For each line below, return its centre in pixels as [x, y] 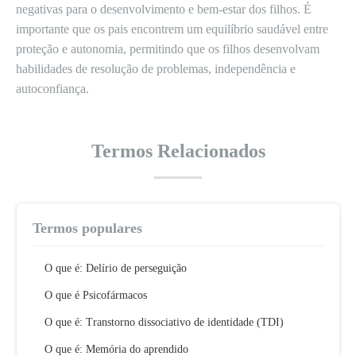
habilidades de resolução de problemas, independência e [156, 69]
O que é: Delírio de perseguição [116, 268]
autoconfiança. [52, 89]
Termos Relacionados [178, 151]
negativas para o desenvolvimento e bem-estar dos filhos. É [164, 9]
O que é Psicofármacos [96, 295]
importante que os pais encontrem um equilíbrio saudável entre [172, 29]
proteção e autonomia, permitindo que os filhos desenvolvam [168, 49]
